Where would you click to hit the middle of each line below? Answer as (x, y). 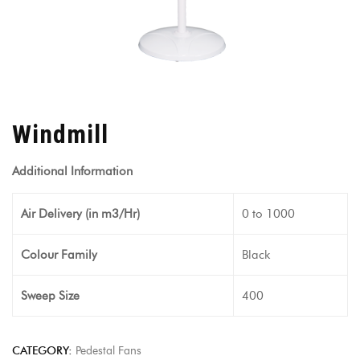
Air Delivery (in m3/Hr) (80, 214)
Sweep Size (50, 296)
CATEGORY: (44, 351)
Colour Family (59, 255)
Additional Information (72, 171)
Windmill (60, 134)
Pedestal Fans (108, 351)
